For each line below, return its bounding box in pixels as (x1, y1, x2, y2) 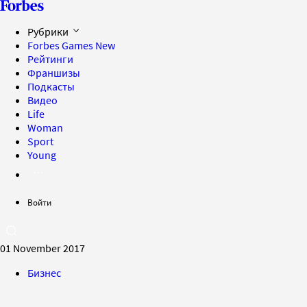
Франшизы (27, 66, 80, 79)
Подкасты (27, 79, 75, 93)
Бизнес (27, 266, 61, 280)
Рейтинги (27, 52, 73, 66)
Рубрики (27, 25, 71, 38)
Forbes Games (27, 38, 95, 52)
